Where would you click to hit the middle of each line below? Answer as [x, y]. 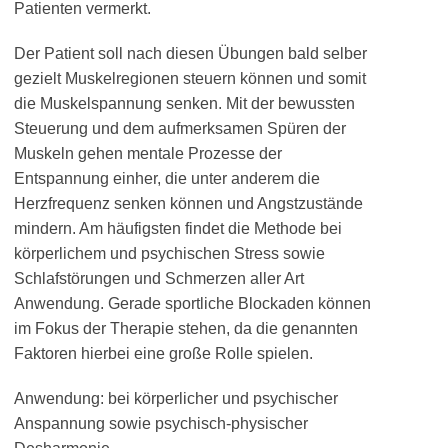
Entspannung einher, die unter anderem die [167, 178]
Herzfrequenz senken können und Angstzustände [188, 203]
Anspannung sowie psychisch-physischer [161, 423]
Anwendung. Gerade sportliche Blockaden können [192, 303]
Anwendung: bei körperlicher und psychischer [176, 398]
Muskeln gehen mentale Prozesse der [148, 153]
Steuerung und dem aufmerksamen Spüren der [180, 128]
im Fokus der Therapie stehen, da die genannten [186, 328]
